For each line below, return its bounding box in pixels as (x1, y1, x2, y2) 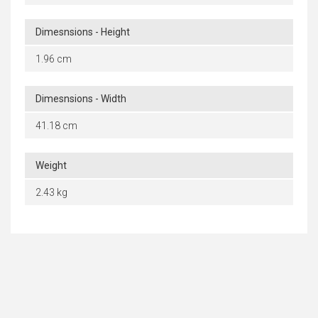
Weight (35, 160, 67, 172)
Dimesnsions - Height (35, 26, 130, 38)
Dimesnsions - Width (35, 93, 126, 105)
